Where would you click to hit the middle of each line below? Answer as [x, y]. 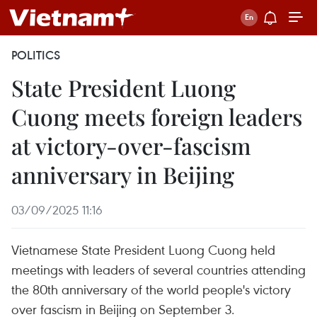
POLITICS [36, 55]
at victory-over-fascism [131, 145]
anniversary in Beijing [123, 174]
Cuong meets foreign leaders [157, 116]
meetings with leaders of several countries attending [158, 269]
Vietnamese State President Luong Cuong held [143, 249]
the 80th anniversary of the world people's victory [151, 289]
